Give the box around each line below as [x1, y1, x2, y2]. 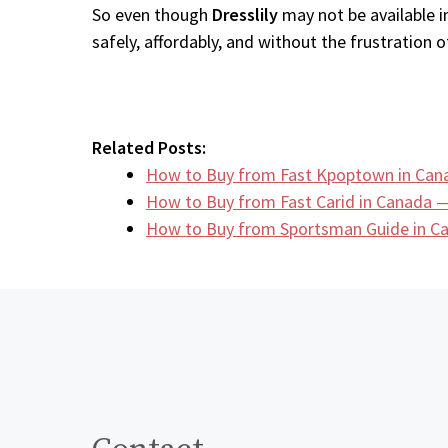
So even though [92, 3, 212, 26]
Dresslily [212, 3, 278, 26]
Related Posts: [92, 136, 206, 159]
